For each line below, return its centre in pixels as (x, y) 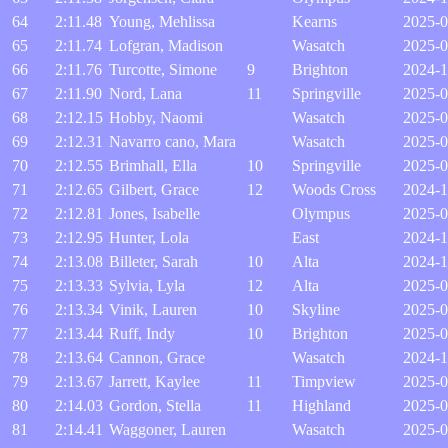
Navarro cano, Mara (172, 141)
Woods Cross (334, 189)
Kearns (314, 21)
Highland (321, 405)
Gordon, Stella (155, 405)
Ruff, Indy (142, 333)
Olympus (321, 213)
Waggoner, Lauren (167, 429)
